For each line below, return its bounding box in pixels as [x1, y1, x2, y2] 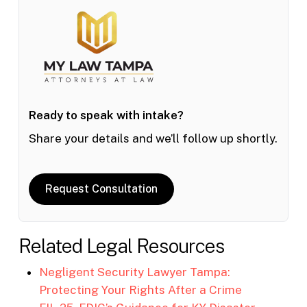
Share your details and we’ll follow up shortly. [28, 132, 278, 146]
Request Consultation [45, 182, 158, 195]
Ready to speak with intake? [28, 108, 184, 123]
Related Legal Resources [18, 234, 225, 257]
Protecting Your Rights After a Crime [38, 282, 242, 297]
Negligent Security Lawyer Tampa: [38, 265, 230, 279]
